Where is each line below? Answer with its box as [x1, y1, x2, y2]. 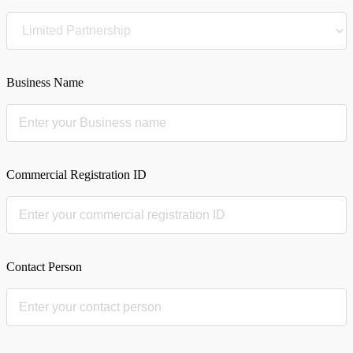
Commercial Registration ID [6, 168, 147, 181]
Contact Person [6, 260, 82, 273]
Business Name [6, 76, 84, 89]
